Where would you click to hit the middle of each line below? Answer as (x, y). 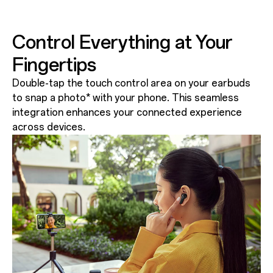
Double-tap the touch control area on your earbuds (131, 83)
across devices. (48, 127)
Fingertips (54, 65)
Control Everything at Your (122, 42)
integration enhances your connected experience (127, 112)
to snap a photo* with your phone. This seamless (125, 97)
